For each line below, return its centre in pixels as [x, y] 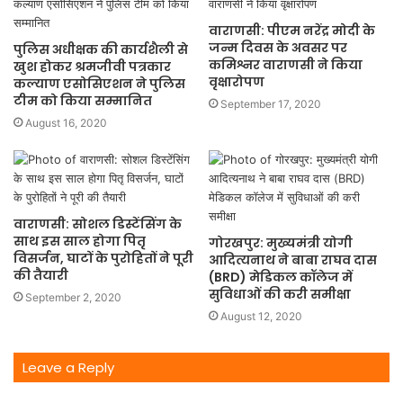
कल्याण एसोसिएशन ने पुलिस [99, 84]
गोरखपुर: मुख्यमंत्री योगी [281, 243]
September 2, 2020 [73, 297]
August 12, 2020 [261, 316]
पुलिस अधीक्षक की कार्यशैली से [101, 49]
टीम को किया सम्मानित [83, 101]
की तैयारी [41, 275]
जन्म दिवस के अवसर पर [278, 48]
